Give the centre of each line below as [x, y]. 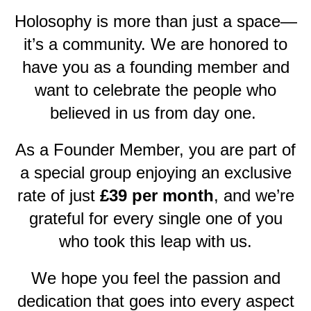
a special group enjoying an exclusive [155, 173]
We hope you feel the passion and [155, 278]
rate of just [58, 195]
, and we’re [254, 195]
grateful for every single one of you [155, 218]
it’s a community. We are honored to [155, 44]
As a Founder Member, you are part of [155, 150]
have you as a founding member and [155, 67]
